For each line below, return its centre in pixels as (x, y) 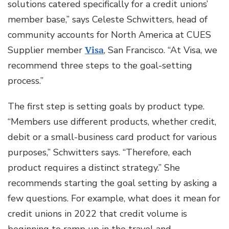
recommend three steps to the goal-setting (100, 66)
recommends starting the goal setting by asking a (112, 183)
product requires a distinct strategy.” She (94, 168)
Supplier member (46, 50)
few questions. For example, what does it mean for (114, 199)
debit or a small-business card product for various (112, 137)
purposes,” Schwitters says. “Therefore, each (99, 153)
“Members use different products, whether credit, (112, 122)
